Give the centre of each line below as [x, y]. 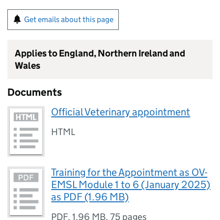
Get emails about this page [69, 19]
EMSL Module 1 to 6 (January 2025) [131, 185]
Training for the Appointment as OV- [129, 173]
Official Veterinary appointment [121, 112]
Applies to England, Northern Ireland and [100, 53]
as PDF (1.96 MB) [90, 197]
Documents [35, 92]
